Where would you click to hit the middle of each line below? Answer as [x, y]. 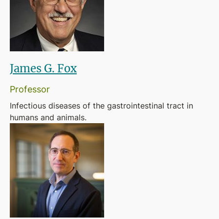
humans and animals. [48, 117]
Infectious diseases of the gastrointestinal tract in [101, 106]
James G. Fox [43, 68]
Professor [30, 89]
